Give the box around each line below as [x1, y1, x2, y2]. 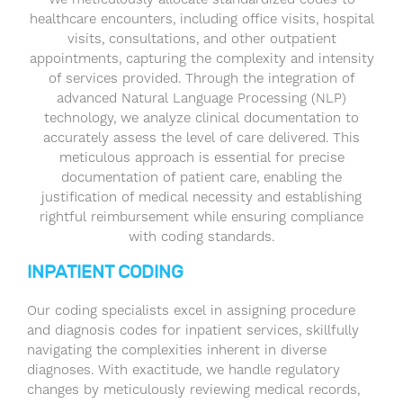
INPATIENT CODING [27, 261, 184, 283]
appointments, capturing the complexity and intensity [29, 50, 374, 67]
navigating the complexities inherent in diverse [27, 342, 327, 359]
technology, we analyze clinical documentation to [44, 110, 359, 127]
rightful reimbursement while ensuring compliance [40, 209, 363, 226]
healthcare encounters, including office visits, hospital [29, 11, 374, 28]
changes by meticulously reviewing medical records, [27, 381, 360, 399]
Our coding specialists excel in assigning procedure [27, 302, 355, 319]
